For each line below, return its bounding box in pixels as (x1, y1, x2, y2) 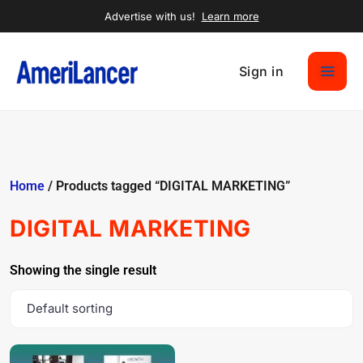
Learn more (201, 10, 259, 23)
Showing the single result (10, 263, 156, 278)
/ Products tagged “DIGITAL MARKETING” (45, 178, 290, 194)
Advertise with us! (104, 10, 199, 23)
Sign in (238, 63, 284, 79)
